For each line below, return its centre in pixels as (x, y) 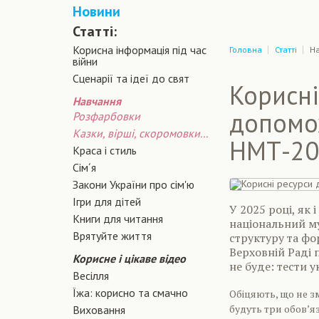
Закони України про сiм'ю (134, 184)
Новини (96, 11)
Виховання (99, 310)
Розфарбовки (106, 116)
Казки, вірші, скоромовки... (140, 133)
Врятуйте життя (112, 236)
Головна (246, 49)
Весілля (91, 276)
